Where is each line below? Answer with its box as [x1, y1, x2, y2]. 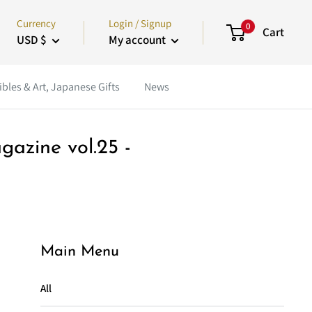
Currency [17, 17, 56, 30]
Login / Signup [109, 17, 171, 30]
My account [109, 32, 168, 47]
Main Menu [40, 244, 119, 260]
